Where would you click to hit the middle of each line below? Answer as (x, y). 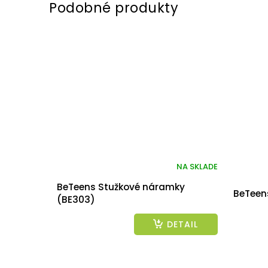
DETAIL (182, 224)
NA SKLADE (197, 167)
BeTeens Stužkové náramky (121, 187)
